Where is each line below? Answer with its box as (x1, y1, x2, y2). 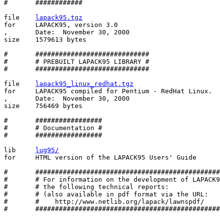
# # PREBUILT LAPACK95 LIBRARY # (4, 58, 149, 66)
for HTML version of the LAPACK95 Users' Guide (4, 154, 196, 162)
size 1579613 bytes (4, 36, 86, 44)
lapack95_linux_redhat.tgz (35, 80, 134, 88)
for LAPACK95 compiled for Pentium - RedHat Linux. (4, 87, 212, 95)
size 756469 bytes (4, 102, 82, 110)
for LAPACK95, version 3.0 (4, 21, 118, 29)
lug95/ (35, 146, 59, 154)
